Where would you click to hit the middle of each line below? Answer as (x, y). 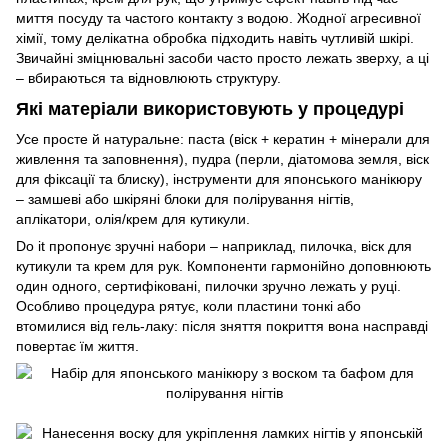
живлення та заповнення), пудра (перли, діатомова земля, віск (222, 158)
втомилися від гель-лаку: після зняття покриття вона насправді (222, 325)
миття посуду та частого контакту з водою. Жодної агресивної (218, 17)
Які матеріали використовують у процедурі (210, 109)
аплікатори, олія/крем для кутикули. (133, 218)
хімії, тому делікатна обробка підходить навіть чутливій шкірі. (215, 37)
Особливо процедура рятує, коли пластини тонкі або (188, 305)
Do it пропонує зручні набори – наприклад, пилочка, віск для (214, 245)
